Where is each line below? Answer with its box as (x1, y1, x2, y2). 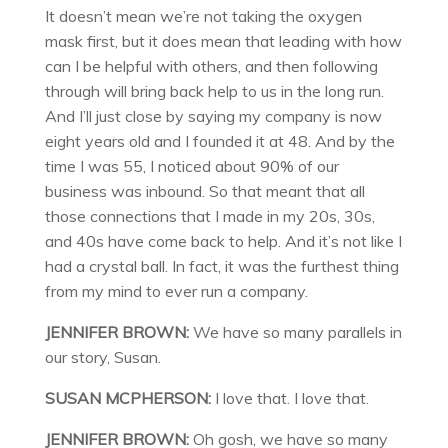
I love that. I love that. (210, 388, 369, 409)
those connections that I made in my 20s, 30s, (44, 206, 375, 227)
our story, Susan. (44, 347, 161, 368)
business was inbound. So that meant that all (44, 181, 365, 202)
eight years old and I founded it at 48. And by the (44, 131, 395, 152)
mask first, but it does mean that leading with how (44, 31, 402, 52)
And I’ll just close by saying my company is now (44, 106, 382, 127)
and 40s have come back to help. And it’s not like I (44, 231, 402, 252)
